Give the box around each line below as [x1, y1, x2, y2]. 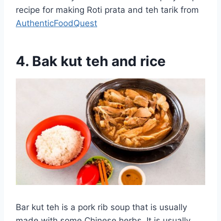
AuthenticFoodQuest [16, 18, 97, 28]
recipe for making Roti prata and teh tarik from [16, 4, 199, 15]
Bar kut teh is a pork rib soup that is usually [16, 202, 187, 212]
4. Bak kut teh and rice [16, 52, 166, 70]
